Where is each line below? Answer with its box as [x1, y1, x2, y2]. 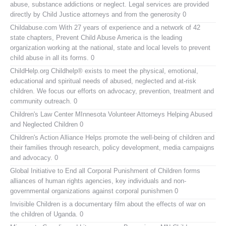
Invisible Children [10, 200, 60, 208]
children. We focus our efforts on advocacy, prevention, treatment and [10, 87, 214, 95]
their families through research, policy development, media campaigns [10, 143, 214, 151]
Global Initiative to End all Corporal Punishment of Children [10, 166, 182, 175]
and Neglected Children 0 [10, 120, 83, 128]
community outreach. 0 [10, 97, 77, 105]
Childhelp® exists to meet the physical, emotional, [49, 67, 198, 75]
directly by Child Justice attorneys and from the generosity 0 [10, 10, 186, 18]
